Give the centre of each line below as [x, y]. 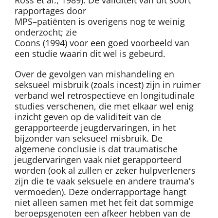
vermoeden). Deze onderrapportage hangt [100, 191]
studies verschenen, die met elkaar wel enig [104, 106]
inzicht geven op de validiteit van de [88, 117]
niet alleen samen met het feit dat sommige [104, 202]
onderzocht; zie [46, 32]
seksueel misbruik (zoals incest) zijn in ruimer [108, 84]
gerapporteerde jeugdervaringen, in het [95, 127]
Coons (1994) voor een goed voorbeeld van [102, 43]
